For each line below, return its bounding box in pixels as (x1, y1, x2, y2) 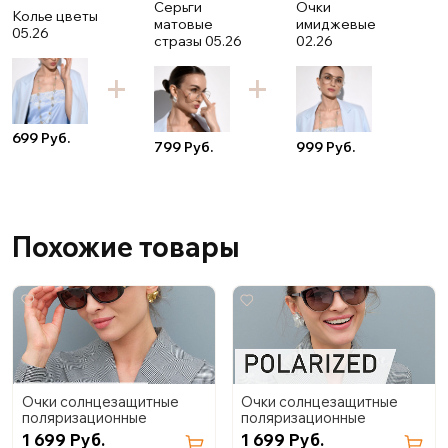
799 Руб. (153, 137, 213, 156)
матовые (153, 15, 213, 34)
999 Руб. (295, 137, 355, 156)
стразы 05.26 (153, 32, 242, 51)
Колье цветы (12, 6, 99, 25)
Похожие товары (12, 229, 241, 265)
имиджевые (295, 15, 376, 34)
